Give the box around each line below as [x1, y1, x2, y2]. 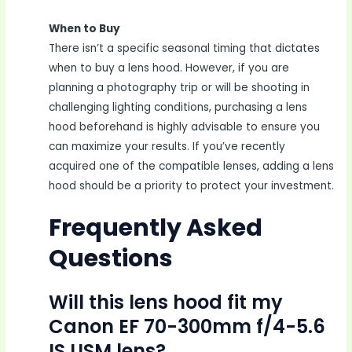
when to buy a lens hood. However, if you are [49, 60, 290, 75]
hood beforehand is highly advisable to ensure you [49, 119, 321, 134]
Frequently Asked [49, 211, 263, 244]
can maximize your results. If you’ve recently [49, 138, 286, 154]
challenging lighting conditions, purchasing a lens [49, 99, 308, 115]
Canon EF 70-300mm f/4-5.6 [49, 313, 326, 339]
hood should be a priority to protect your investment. [49, 178, 335, 193]
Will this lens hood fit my [49, 288, 284, 315]
